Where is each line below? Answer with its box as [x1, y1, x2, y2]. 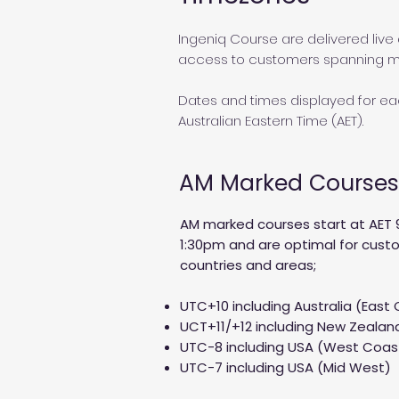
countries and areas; [180, 256, 316, 274]
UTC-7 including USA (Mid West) [180, 358, 391, 377]
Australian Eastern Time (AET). [178, 111, 363, 130]
